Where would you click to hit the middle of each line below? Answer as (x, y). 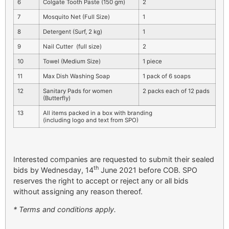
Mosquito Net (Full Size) (76, 17)
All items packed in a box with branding (98, 113)
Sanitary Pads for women (78, 91)
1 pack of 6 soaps (167, 76)
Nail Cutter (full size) (72, 47)
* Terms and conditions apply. (65, 210)
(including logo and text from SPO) (91, 120)
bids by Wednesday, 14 (53, 170)
